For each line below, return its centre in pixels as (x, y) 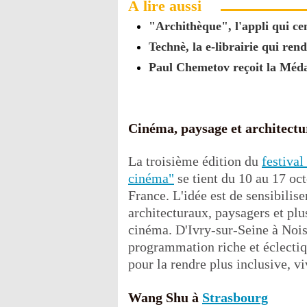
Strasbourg (235, 297)
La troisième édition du (195, 161)
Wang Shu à (165, 297)
